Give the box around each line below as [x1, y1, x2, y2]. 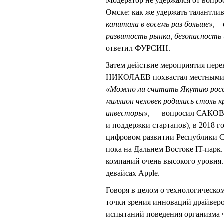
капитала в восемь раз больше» [106, 19, 213, 28]
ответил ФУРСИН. [106, 43, 170, 52]
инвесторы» [106, 108, 148, 117]
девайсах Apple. [106, 168, 160, 177]
